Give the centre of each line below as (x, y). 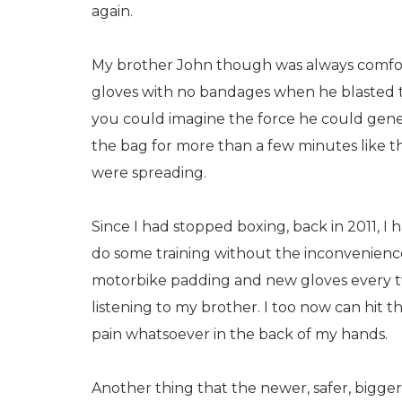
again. (112, 11)
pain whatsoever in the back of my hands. (240, 334)
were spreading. (149, 173)
